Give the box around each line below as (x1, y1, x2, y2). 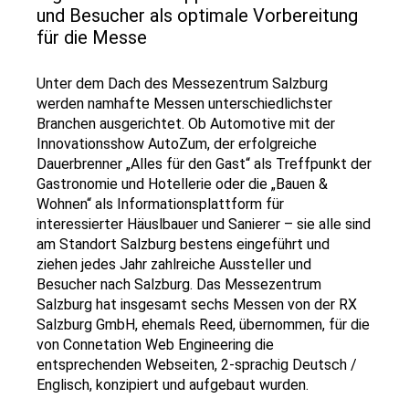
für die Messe (37, 26, 147, 48)
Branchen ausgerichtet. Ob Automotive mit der (37, 115, 335, 132)
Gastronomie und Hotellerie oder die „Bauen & (37, 175, 328, 193)
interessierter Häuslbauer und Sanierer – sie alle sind (37, 215, 371, 233)
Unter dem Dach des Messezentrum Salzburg (37, 75, 328, 92)
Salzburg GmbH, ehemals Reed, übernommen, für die (37, 316, 370, 333)
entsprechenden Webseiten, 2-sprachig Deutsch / (37, 356, 357, 373)
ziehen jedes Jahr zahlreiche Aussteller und (37, 256, 311, 273)
